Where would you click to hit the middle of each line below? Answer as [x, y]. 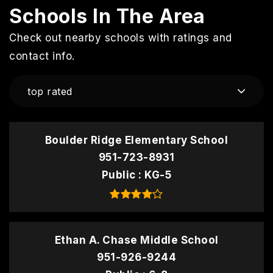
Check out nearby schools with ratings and [121, 38]
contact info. [42, 56]
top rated [50, 91]
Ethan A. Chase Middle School [136, 240]
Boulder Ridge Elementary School [136, 140]
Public [120, 175]
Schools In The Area [107, 16]
